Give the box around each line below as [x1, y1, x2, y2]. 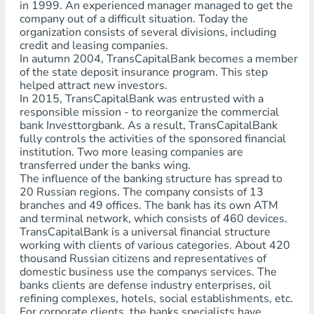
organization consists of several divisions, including [19, 25, 276, 40]
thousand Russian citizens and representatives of [19, 251, 266, 266]
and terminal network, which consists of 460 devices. [19, 211, 287, 226]
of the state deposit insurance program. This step [19, 64, 268, 80]
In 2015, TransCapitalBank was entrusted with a [19, 91, 264, 107]
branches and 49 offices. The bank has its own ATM [19, 198, 278, 213]
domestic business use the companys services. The [19, 264, 277, 280]
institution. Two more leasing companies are [19, 144, 243, 160]
